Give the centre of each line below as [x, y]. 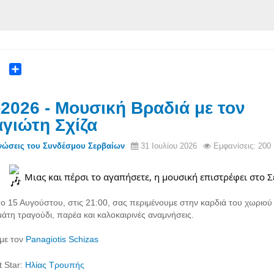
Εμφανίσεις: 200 [242, 146]
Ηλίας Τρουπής [55, 265]
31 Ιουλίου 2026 [169, 146]
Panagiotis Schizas [62, 239]
